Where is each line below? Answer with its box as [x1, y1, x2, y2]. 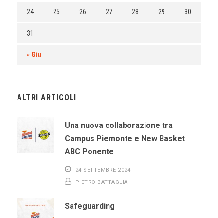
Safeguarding [65, 201, 115, 211]
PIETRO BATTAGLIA [75, 179, 128, 186]
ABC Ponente [65, 147, 114, 157]
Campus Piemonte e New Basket [65, 134, 185, 144]
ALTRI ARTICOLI [17, 93, 76, 103]
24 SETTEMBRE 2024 [75, 167, 130, 174]
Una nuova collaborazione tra [65, 121, 173, 130]
